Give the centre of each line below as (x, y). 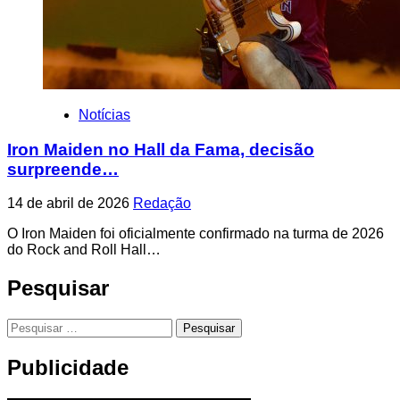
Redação (162, 204)
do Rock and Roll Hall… (84, 250)
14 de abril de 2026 (70, 204)
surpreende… (63, 169)
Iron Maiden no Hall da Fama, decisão (161, 149)
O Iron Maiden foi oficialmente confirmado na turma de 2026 (196, 234)
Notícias (104, 114)
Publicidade (68, 368)
